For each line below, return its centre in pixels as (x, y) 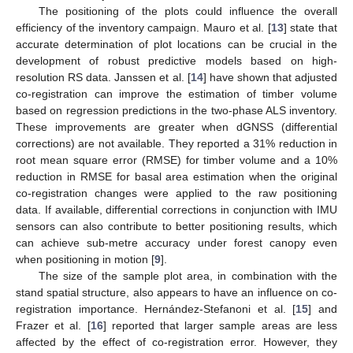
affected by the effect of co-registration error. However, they (176, 342)
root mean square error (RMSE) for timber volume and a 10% (176, 160)
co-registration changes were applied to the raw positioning (176, 193)
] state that (310, 27)
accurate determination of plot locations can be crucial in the (176, 44)
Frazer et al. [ (53, 325)
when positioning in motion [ (85, 259)
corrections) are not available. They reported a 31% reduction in (176, 143)
